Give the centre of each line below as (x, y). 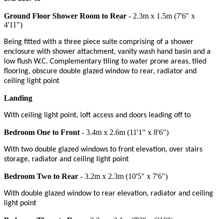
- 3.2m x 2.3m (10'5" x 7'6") (123, 176)
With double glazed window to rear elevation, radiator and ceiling (109, 193)
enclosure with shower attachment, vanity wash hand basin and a (107, 52)
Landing (18, 98)
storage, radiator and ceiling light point (66, 159)
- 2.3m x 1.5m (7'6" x (161, 16)
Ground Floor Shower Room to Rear (65, 16)
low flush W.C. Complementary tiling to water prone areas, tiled (105, 61)
